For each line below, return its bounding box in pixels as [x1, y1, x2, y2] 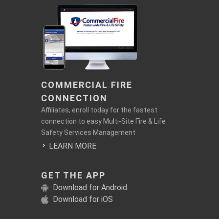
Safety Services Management [41, 128, 135, 136]
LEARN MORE [48, 141, 96, 151]
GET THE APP [41, 170, 106, 180]
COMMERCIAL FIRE [41, 79, 132, 90]
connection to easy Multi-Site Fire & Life [41, 117, 166, 125]
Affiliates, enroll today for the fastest [41, 106, 157, 114]
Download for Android [52, 182, 127, 192]
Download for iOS [52, 194, 113, 204]
